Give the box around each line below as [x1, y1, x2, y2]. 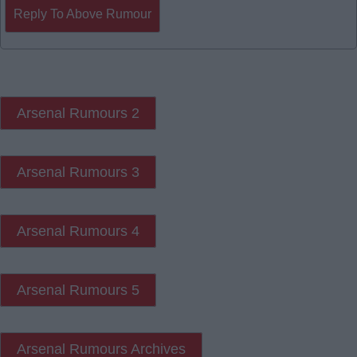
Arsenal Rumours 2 [17, 105, 139, 121]
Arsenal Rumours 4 [17, 223, 139, 239]
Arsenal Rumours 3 [17, 164, 139, 180]
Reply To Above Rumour [14, 7, 151, 21]
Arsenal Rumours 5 [17, 282, 139, 298]
